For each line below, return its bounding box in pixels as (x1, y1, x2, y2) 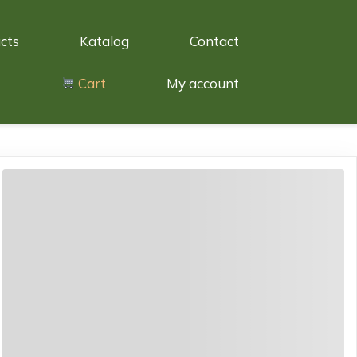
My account (167, 74, 239, 92)
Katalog (80, 32, 129, 49)
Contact (190, 32, 239, 49)
